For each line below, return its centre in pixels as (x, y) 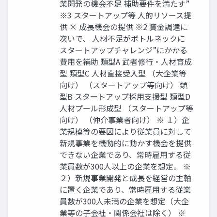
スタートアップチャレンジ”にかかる (124, 50)
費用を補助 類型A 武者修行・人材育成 (126, 62)
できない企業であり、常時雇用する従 (125, 155)
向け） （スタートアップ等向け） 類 (124, 85)
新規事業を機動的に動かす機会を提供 (125, 143)
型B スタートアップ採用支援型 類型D (125, 97)
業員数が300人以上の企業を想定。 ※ (125, 166)
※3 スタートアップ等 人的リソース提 (125, 15)
